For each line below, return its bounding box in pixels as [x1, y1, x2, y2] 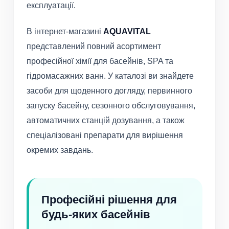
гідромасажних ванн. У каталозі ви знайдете [27, 72, 194, 81]
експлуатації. [27, 1, 76, 10]
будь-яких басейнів [41, 208, 150, 221]
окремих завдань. [27, 146, 93, 155]
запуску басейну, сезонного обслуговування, [27, 101, 195, 110]
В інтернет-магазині [27, 27, 103, 36]
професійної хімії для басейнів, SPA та [27, 57, 173, 66]
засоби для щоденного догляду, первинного [27, 86, 192, 96]
